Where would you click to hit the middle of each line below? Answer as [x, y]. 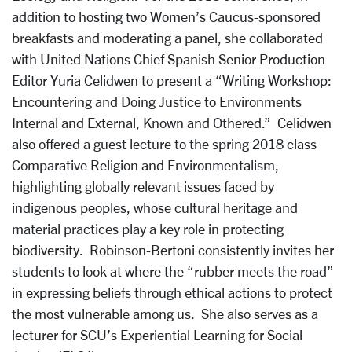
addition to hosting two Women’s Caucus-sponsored [166, 16]
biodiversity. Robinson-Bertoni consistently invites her [173, 249]
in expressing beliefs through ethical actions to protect [172, 292]
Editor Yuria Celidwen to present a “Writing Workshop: [172, 80]
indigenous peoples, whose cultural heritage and [155, 207]
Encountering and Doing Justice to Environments [157, 101]
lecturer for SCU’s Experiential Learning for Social [157, 334]
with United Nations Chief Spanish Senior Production [169, 59]
